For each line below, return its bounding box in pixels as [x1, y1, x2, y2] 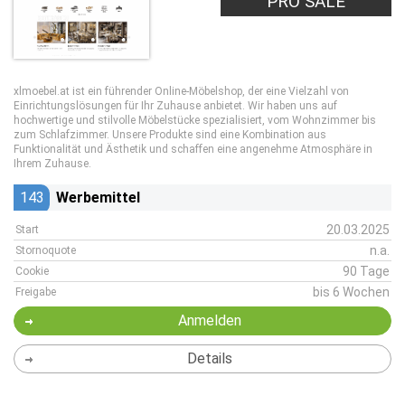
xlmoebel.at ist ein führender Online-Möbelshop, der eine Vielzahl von [14, 85, 349, 98]
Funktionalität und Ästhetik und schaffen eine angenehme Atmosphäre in [14, 143, 372, 155]
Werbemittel [56, 189, 140, 206]
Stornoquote [15, 244, 76, 257]
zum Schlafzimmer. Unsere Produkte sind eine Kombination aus [14, 128, 326, 141]
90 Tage [343, 264, 390, 278]
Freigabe [15, 286, 56, 298]
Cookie [15, 265, 49, 278]
